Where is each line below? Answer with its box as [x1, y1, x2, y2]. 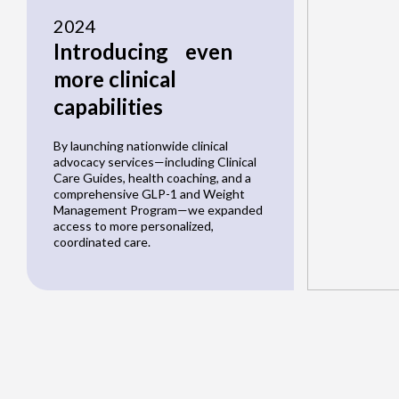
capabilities [53, 94, 163, 120]
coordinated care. [53, 234, 151, 250]
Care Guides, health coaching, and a [53, 170, 251, 186]
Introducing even [53, 38, 232, 65]
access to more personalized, [53, 218, 214, 234]
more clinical [53, 66, 176, 93]
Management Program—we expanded [53, 202, 263, 218]
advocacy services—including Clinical [53, 154, 256, 170]
